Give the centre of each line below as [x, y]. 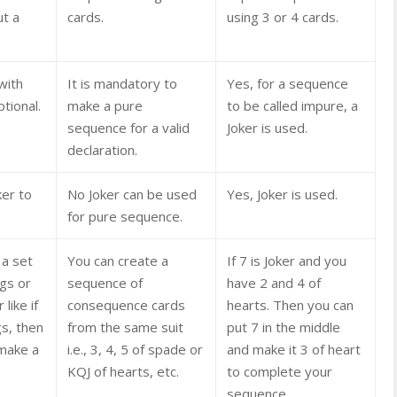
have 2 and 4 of [274, 282]
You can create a [118, 260]
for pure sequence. [125, 216]
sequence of [105, 282]
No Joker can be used [132, 194]
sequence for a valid [128, 127]
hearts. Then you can [290, 304]
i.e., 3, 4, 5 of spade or [135, 349]
